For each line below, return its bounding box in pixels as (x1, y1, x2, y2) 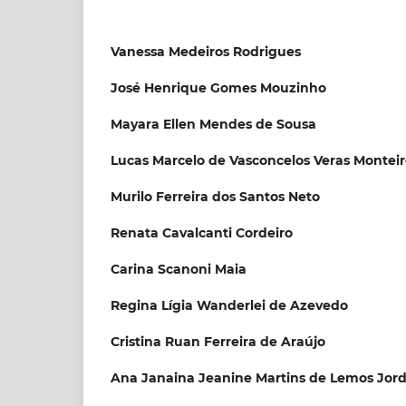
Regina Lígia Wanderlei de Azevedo (111, 296, 348, 314)
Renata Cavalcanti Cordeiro (111, 224, 293, 241)
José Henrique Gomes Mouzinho (111, 79, 326, 96)
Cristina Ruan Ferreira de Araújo (111, 333, 325, 350)
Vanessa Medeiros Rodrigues (111, 43, 301, 60)
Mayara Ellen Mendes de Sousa (111, 115, 316, 132)
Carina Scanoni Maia (111, 260, 246, 277)
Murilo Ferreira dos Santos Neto (111, 188, 320, 205)
